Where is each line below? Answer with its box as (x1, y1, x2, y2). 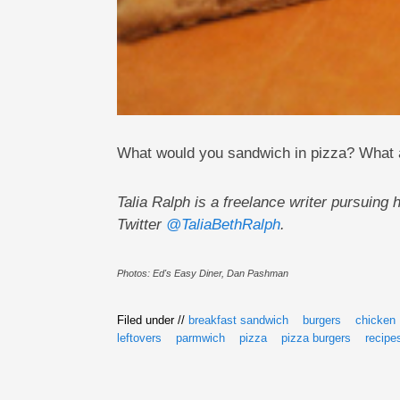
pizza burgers (280, 330, 351, 345)
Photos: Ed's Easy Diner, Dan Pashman (116, 267, 288, 279)
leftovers (116, 330, 162, 345)
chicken (354, 312, 396, 327)
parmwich (175, 330, 225, 345)
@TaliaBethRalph (165, 215, 280, 233)
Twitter (116, 215, 166, 233)
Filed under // (116, 312, 188, 327)
